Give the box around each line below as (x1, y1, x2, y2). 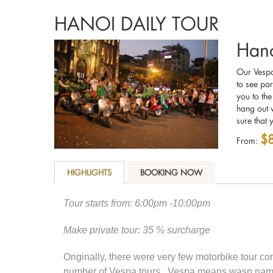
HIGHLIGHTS (67, 167, 112, 178)
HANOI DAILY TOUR (54, 12, 219, 35)
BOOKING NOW (140, 167, 202, 178)
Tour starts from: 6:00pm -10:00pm (63, 198, 210, 209)
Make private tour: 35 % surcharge (63, 225, 210, 236)
